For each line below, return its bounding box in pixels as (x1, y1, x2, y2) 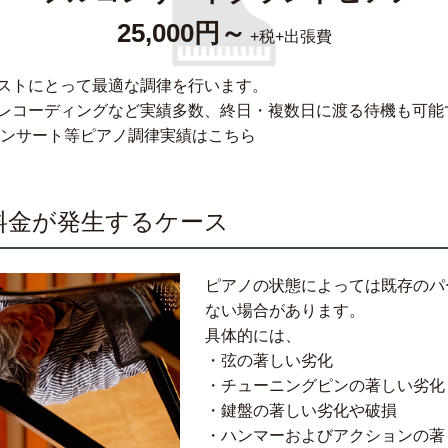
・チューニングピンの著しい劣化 (205, 377, 446, 395)
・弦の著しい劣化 (205, 352, 334, 370)
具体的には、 (205, 327, 302, 345)
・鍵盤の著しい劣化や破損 (205, 402, 398, 420)
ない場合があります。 (205, 302, 366, 320)
